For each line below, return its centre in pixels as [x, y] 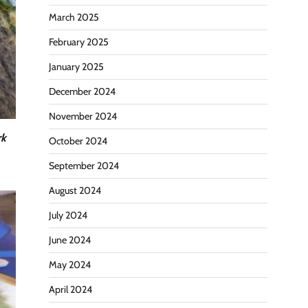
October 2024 [78, 141]
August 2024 [75, 191]
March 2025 [74, 18]
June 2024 [70, 240]
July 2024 [68, 216]
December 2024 [82, 92]
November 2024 [83, 117]
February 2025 [79, 42]
